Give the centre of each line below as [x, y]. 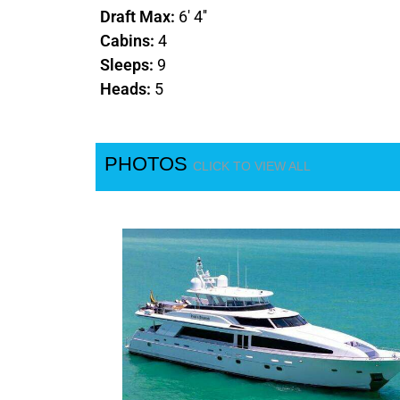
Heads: [127, 89]
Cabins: [129, 41]
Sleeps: [129, 65]
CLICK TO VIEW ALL [252, 167]
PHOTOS [149, 164]
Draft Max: [139, 17]
